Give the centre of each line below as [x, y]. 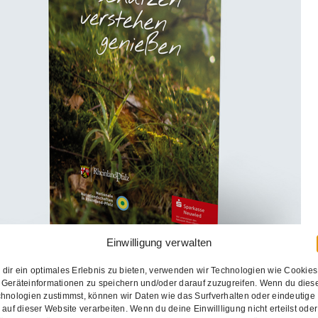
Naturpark [159, 65]
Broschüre [55, 84]
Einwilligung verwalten [159, 242]
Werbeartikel [195, 84]
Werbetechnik [256, 84]
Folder [149, 84]
